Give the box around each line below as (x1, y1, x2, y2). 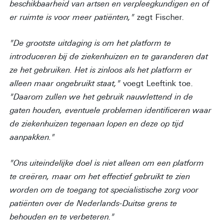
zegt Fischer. (137, 12, 184, 22)
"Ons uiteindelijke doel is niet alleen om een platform (10, 158, 204, 168)
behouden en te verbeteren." (10, 212, 114, 222)
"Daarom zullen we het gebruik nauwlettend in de (10, 92, 193, 102)
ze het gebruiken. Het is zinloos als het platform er (10, 65, 192, 75)
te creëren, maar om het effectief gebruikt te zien (10, 172, 190, 181)
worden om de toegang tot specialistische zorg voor (10, 185, 199, 195)
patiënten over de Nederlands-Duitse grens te (10, 199, 177, 208)
